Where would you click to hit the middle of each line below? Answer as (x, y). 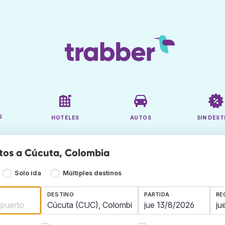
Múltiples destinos (92, 173)
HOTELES (65, 118)
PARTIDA (157, 195)
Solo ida (28, 173)
